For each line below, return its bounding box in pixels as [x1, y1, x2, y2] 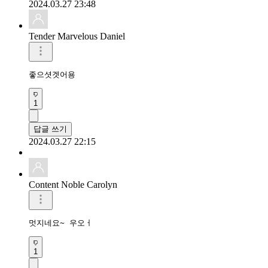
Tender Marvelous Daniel [29, 31, 125, 41]
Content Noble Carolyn [29, 179, 117, 190]
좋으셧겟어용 [29, 69, 75, 79]
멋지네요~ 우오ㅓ [29, 218, 93, 227]
